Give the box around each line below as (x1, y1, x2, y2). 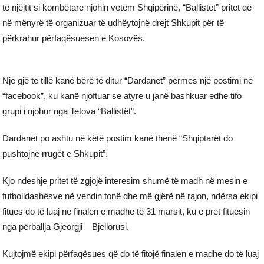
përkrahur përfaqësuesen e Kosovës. (2, 32, 146, 43)
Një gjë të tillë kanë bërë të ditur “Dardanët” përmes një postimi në (2, 75, 253, 85)
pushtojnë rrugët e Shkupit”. (2, 148, 108, 159)
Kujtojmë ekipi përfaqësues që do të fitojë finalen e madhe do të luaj (2, 248, 259, 259)
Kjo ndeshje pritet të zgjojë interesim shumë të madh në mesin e (2, 175, 248, 186)
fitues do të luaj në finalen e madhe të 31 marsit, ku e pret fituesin (2, 206, 250, 216)
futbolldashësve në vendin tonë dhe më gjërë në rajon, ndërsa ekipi (2, 190, 258, 201)
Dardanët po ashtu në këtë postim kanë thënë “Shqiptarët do (2, 133, 233, 143)
